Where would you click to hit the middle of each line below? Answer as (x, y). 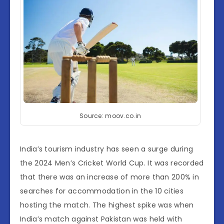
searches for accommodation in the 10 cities (102, 191)
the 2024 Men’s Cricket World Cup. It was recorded (112, 163)
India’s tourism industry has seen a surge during (107, 149)
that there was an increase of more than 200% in (110, 177)
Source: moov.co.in (110, 116)
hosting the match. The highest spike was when (107, 205)
